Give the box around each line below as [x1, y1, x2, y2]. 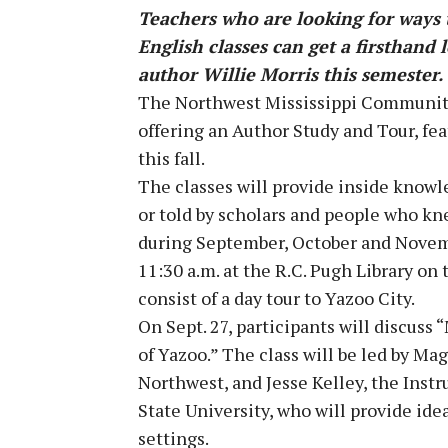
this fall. [138, 145, 205, 170]
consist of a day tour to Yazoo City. [138, 285, 415, 310]
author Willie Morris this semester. [138, 61, 443, 86]
